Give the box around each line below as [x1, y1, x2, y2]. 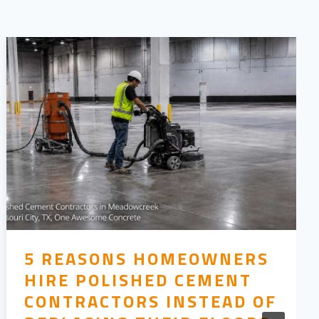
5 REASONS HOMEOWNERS [24, 246, 270, 272]
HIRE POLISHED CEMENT [24, 267, 253, 293]
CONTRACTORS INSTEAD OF [24, 288, 278, 315]
